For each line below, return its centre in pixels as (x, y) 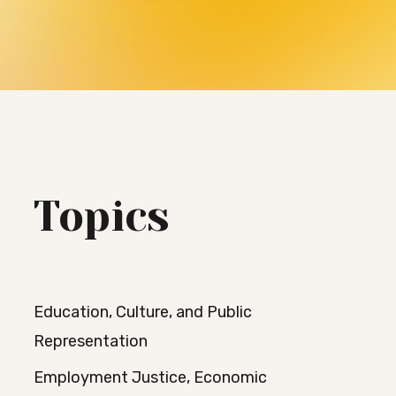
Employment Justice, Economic (150, 377)
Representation (90, 341)
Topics (101, 217)
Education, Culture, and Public (142, 312)
